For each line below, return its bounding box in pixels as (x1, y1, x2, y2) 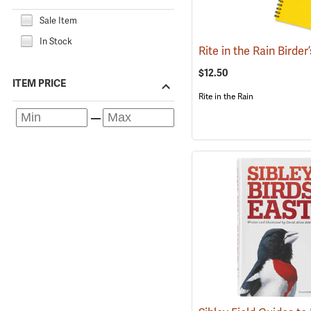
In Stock (40, 35, 72, 47)
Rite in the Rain (198, 91, 253, 101)
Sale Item (40, 15, 77, 26)
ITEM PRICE (12, 77, 66, 90)
